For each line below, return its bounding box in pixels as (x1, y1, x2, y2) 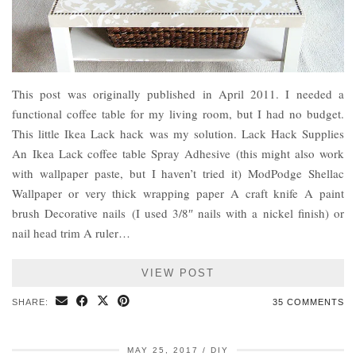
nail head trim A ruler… (12, 224, 130, 241)
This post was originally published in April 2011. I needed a (12, 85, 344, 102)
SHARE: (12, 296, 52, 307)
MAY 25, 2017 (127, 345, 199, 354)
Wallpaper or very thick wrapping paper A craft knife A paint (12, 184, 344, 201)
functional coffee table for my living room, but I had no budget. (12, 105, 344, 122)
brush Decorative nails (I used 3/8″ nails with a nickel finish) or (12, 204, 344, 221)
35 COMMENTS (273, 296, 344, 307)
